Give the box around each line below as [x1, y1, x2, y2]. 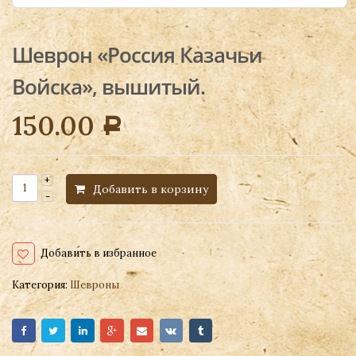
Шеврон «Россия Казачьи [12, 41, 262, 69]
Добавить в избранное [41, 246, 157, 260]
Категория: [12, 277, 70, 292]
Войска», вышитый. [12, 72, 205, 101]
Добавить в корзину [92, 181, 208, 196]
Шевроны [70, 277, 119, 292]
